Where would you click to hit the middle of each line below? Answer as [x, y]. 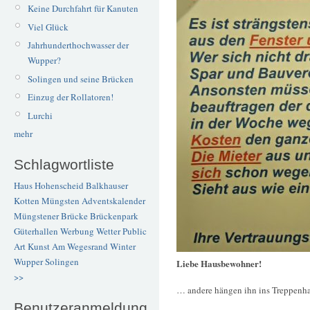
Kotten [27, 201]
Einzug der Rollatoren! [70, 97]
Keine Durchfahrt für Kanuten [83, 9]
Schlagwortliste [64, 164]
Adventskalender [113, 201]
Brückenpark [114, 216]
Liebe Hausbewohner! [219, 264]
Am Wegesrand [80, 247]
